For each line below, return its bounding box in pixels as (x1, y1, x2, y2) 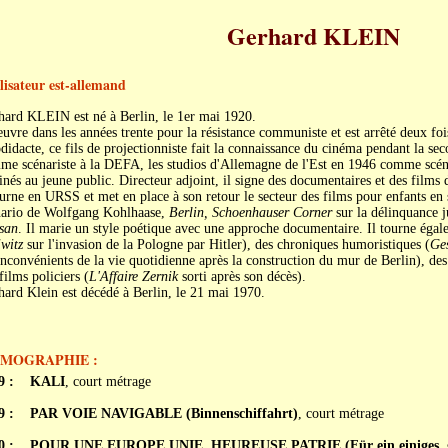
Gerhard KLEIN (226, 18, 400, 53)
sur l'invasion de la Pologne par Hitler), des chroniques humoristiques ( (22, 237, 430, 252)
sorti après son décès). (177, 269, 306, 284)
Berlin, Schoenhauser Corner (168, 205, 332, 220)
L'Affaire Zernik (88, 269, 178, 284)
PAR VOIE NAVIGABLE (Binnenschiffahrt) (29, 406, 298, 421)
